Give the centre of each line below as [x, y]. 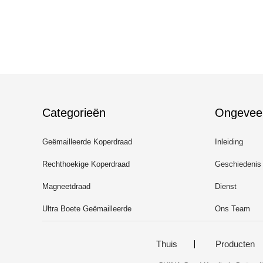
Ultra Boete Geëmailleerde [87, 208]
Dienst [226, 186]
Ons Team [232, 208]
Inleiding [229, 141]
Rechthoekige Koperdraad [86, 164]
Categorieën [74, 112]
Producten [235, 244]
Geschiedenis [238, 164]
